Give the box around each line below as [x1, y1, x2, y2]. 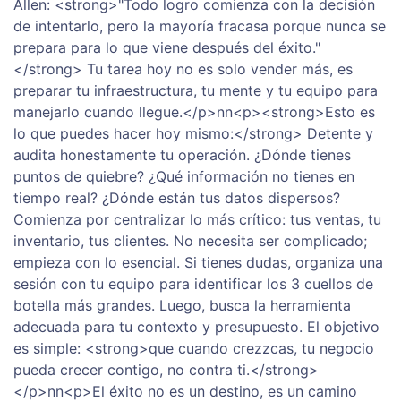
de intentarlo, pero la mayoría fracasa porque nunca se [13, 17, 386, 36]
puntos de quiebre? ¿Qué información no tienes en [13, 167, 354, 186]
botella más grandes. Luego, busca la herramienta [13, 296, 351, 315]
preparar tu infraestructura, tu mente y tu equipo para [13, 81, 378, 100]
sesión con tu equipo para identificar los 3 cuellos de [13, 275, 373, 294]
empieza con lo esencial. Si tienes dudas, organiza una [13, 253, 383, 272]
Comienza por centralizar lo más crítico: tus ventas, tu [13, 210, 381, 229]
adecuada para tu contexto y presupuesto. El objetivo [13, 318, 380, 337]
